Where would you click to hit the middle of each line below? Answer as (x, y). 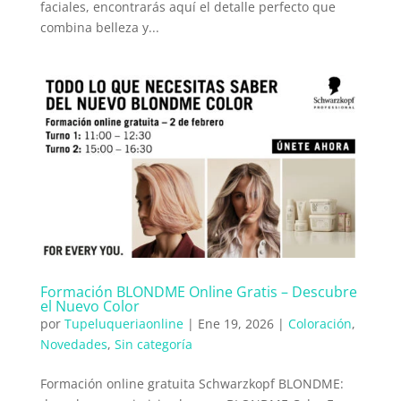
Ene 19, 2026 (235, 324)
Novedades (73, 344)
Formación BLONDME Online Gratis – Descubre (198, 292)
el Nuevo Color (90, 306)
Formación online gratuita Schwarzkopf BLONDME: (192, 384)
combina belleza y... (99, 28)
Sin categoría (153, 344)
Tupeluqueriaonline (124, 324)
